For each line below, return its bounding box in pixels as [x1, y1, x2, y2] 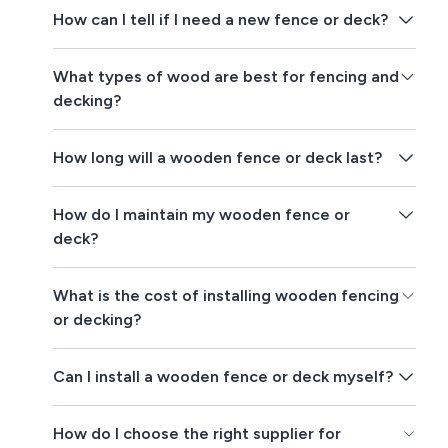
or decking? [53, 310, 142, 330]
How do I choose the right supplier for [53, 424, 342, 444]
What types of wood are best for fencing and [53, 67, 400, 87]
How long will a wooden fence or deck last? [53, 148, 383, 168]
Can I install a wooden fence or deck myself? [53, 367, 394, 387]
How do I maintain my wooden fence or [53, 205, 351, 225]
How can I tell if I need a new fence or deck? [53, 10, 389, 30]
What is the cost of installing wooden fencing [53, 286, 400, 306]
